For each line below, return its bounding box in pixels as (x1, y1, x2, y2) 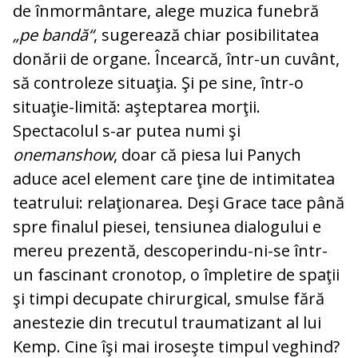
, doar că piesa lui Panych (113, 144, 301, 166)
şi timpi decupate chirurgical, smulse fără (13, 288, 324, 310)
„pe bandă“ (13, 24, 93, 46)
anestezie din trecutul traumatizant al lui (13, 312, 321, 334)
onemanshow (13, 144, 113, 166)
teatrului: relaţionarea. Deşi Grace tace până (13, 192, 344, 214)
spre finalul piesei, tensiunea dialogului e (13, 216, 321, 238)
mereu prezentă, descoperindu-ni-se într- (13, 240, 328, 262)
